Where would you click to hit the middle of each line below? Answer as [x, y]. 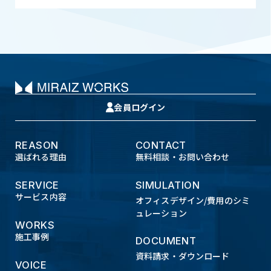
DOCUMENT [166, 241]
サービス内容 [41, 197]
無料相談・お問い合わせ [183, 157]
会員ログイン [140, 107]
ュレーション [161, 213]
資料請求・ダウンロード [183, 256]
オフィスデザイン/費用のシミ [193, 200]
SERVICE [37, 185]
